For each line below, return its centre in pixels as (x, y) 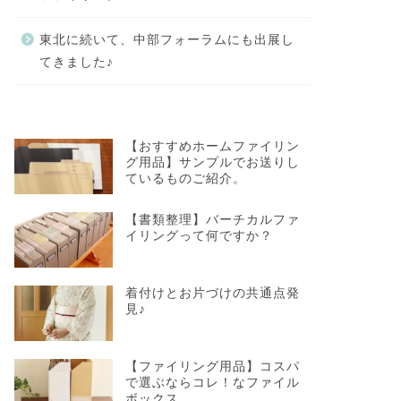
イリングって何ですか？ (199, 235)
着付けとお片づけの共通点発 (212, 293)
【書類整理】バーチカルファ (212, 219)
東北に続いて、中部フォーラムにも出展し (166, 40)
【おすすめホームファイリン (212, 146)
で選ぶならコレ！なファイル (212, 382)
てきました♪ (76, 62)
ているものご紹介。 (185, 179)
